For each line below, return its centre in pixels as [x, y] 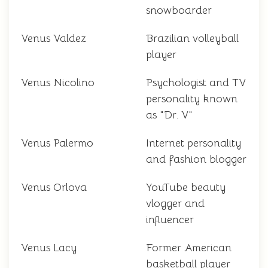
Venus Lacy [49, 248]
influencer [170, 220]
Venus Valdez [54, 39]
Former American [189, 248]
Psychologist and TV [196, 83]
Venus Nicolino [58, 83]
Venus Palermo [57, 143]
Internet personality [194, 143]
